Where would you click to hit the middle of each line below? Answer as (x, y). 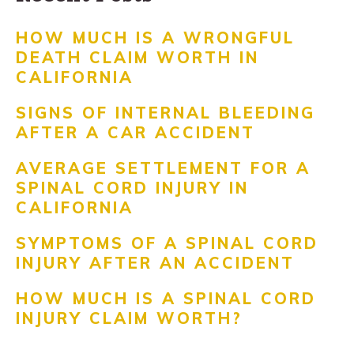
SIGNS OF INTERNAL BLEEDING (166, 113)
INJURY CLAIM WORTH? (129, 318)
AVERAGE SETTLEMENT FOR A (163, 168)
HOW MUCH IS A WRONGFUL (155, 38)
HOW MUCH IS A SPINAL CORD (166, 298)
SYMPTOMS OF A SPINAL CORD (167, 243)
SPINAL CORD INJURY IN (132, 188)
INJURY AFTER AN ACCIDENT (155, 263)
